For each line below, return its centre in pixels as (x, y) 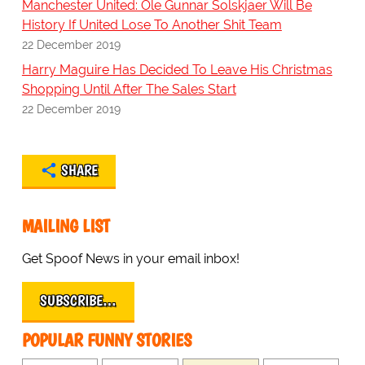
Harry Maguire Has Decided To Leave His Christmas (177, 70)
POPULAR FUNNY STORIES (106, 341)
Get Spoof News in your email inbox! (130, 259)
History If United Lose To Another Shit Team (152, 25)
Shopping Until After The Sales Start (129, 90)
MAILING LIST (66, 226)
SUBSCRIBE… (78, 301)
